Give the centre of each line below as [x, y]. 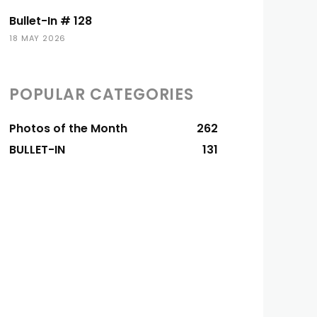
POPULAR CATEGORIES [102, 94]
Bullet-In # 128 [51, 21]
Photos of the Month [69, 128]
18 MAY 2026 [38, 38]
